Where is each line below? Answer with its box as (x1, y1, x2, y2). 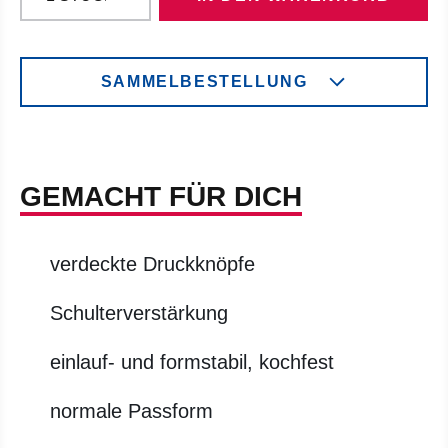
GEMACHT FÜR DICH (20, 181, 302, 212)
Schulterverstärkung (50, 302, 228, 324)
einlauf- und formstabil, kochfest (50, 351, 334, 373)
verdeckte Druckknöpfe (50, 253, 255, 275)
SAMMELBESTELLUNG (100, 73, 308, 90)
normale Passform (50, 400, 213, 422)
